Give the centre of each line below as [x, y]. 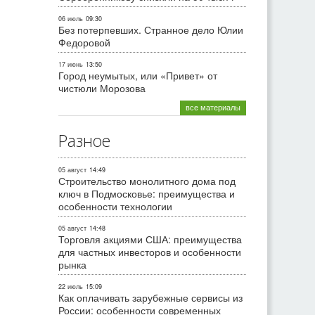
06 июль [71, 19]
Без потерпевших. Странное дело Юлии [151, 30]
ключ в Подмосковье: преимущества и [147, 194]
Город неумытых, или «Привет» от [138, 76]
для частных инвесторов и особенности [150, 252]
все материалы [213, 107]
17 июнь [71, 65]
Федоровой [84, 43]
